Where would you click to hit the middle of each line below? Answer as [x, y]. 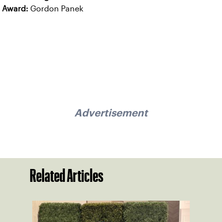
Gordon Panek [56, 9]
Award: [15, 9]
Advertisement [111, 112]
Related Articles [67, 176]
